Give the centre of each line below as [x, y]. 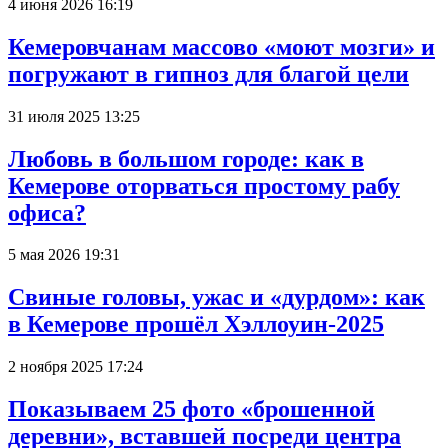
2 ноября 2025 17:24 [75, 367]
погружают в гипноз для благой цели [208, 73]
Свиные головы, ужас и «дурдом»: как [216, 297]
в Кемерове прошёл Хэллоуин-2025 [196, 324]
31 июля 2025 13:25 [74, 116]
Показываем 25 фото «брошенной [191, 409]
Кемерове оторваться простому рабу [204, 185]
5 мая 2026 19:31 [64, 255]
